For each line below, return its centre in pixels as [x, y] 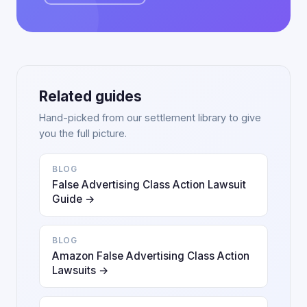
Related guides [90, 96]
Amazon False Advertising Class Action [151, 256]
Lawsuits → [81, 270]
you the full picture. [83, 133]
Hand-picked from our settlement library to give [150, 118]
